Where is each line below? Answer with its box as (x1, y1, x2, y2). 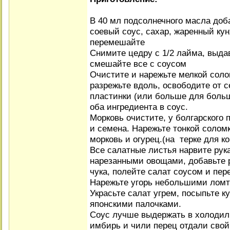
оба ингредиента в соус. (90, 102, 188, 112)
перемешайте (90, 37, 145, 47)
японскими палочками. (90, 199, 181, 209)
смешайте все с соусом (90, 59, 186, 69)
